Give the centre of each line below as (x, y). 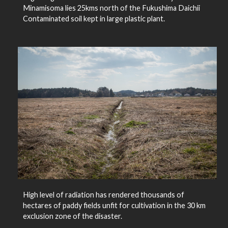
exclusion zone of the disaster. (72, 216)
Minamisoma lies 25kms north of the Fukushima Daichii (111, 8)
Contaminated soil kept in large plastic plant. (94, 18)
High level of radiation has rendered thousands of (103, 195)
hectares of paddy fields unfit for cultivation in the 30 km (114, 206)
